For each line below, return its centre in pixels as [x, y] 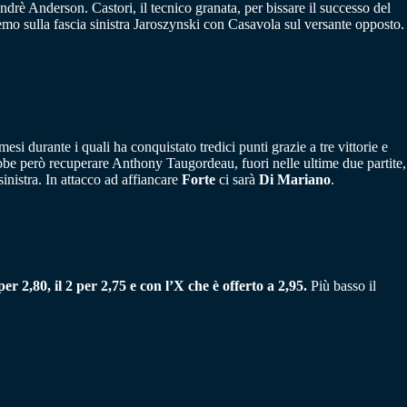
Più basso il [343, 286]
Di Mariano [295, 180]
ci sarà [237, 180]
